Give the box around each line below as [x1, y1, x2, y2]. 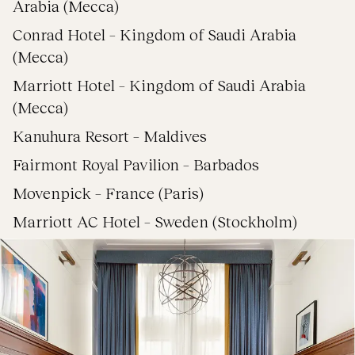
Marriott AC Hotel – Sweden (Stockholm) [13, 212, 297, 231]
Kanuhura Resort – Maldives [13, 126, 207, 145]
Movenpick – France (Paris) [13, 183, 204, 202]
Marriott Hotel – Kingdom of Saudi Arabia [13, 75, 306, 94]
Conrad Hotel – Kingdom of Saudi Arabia [13, 25, 296, 44]
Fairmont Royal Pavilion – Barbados [13, 155, 259, 174]
